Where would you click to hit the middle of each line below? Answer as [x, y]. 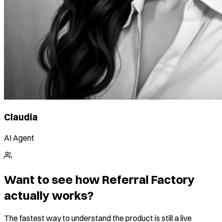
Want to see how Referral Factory [99, 179]
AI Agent [19, 138]
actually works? [49, 195]
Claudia [21, 117]
